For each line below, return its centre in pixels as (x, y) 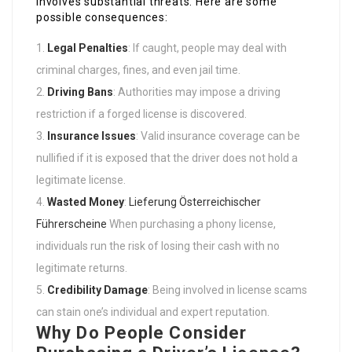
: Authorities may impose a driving (197, 92)
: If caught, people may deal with (207, 48)
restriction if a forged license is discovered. (141, 114)
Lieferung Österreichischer (195, 202)
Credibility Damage (97, 290)
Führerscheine (71, 224)
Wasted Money (86, 202)
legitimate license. (81, 180)
